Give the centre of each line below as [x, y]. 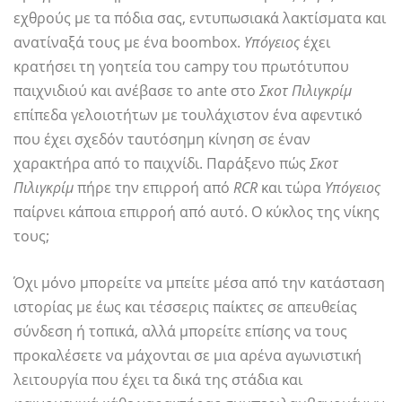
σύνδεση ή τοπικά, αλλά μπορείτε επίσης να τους [180, 332]
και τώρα [291, 188]
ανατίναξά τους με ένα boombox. [129, 43]
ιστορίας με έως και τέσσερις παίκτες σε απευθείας [185, 307]
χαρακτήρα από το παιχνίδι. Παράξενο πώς [162, 164]
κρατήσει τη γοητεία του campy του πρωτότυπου [181, 67]
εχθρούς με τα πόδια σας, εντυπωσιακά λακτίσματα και [200, 18]
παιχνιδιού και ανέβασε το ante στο [136, 91]
